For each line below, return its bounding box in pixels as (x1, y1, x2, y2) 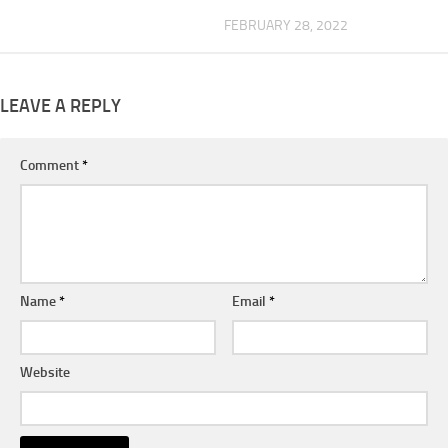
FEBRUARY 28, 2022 (224, 16, 348, 34)
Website (20, 363, 70, 381)
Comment (20, 156, 82, 174)
